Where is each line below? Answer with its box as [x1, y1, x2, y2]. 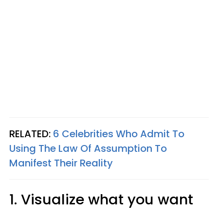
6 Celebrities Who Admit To [53, 127, 184, 141]
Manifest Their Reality [9, 156, 113, 170]
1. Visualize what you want [9, 190, 193, 209]
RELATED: [9, 127, 53, 141]
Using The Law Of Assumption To [9, 142, 167, 155]
